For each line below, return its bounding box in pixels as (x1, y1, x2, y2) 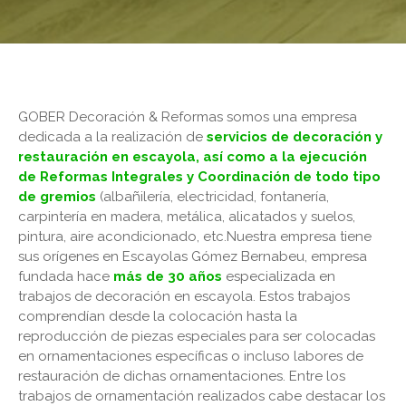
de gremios (18, 188, 96, 205)
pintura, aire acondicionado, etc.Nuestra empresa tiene (18, 227, 372, 245)
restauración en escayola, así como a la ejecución (18, 148, 367, 165)
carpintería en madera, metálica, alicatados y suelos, (18, 208, 355, 225)
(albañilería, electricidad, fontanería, (96, 188, 329, 205)
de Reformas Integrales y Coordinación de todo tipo (18, 168, 381, 185)
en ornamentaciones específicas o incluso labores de (18, 347, 363, 364)
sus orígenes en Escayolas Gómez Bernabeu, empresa (18, 247, 367, 265)
